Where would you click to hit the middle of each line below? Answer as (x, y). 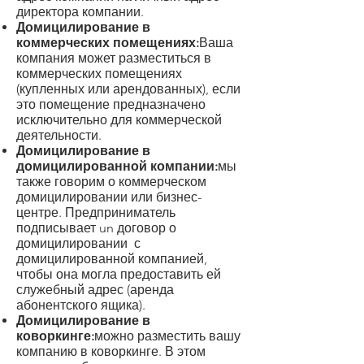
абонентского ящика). (82, 305)
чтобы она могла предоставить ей (119, 274)
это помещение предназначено (111, 104)
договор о (147, 228)
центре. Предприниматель (96, 212)
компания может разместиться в (114, 58)
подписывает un (67, 228)
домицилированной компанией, (112, 259)
